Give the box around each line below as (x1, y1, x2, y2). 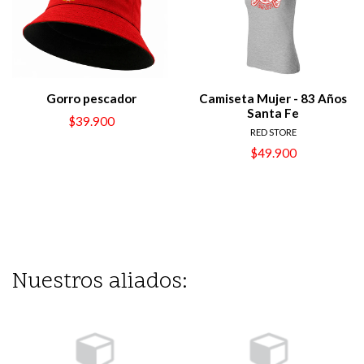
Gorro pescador (45, 90, 136, 106)
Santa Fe (247, 105, 299, 120)
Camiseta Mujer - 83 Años (199, 90, 347, 106)
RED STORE (249, 126, 297, 137)
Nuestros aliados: (12, 266, 188, 299)
